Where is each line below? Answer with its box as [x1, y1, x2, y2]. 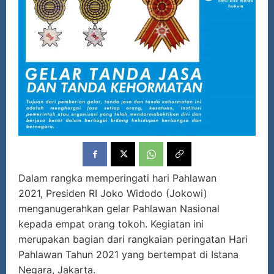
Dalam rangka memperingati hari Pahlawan [18, 172, 217, 185]
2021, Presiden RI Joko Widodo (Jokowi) [18, 187, 207, 200]
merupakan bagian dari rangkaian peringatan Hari [18, 233, 248, 246]
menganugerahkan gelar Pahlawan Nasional [18, 202, 220, 215]
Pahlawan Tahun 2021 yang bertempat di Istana [18, 248, 239, 261]
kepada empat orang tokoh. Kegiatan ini [18, 218, 204, 231]
